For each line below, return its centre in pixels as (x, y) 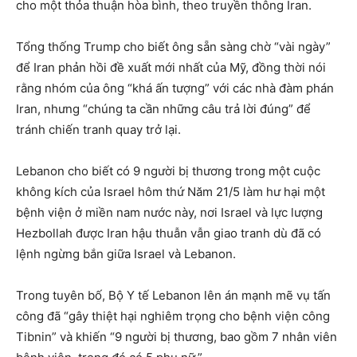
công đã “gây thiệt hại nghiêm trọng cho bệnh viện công (173, 316)
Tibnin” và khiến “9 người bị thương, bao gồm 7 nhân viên (177, 337)
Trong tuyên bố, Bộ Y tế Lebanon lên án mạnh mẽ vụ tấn (173, 296)
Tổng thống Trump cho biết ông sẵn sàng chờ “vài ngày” (173, 47)
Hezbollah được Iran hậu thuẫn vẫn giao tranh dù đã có (169, 233)
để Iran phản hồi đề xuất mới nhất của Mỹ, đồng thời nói (171, 68)
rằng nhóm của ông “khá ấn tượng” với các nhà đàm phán (175, 88)
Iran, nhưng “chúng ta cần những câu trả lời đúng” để (163, 109)
